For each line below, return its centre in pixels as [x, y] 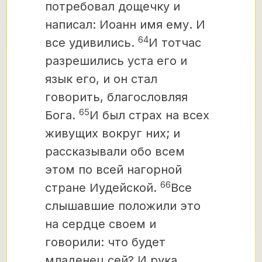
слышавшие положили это [123, 206]
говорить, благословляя [116, 97]
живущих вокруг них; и [113, 133]
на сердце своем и [101, 224]
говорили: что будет [105, 242]
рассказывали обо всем [115, 151]
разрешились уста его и [116, 61]
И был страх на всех [149, 115]
